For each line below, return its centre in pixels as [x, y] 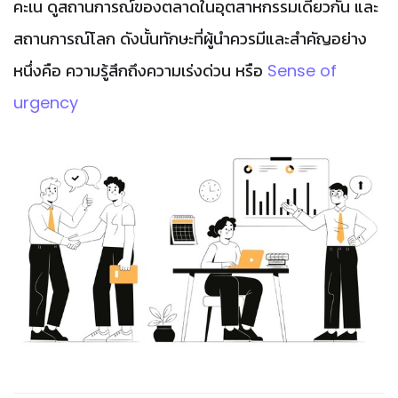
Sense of [302, 70]
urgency [48, 102]
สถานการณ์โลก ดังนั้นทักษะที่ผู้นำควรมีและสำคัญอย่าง [190, 38]
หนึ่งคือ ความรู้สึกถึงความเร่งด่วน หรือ [140, 70]
